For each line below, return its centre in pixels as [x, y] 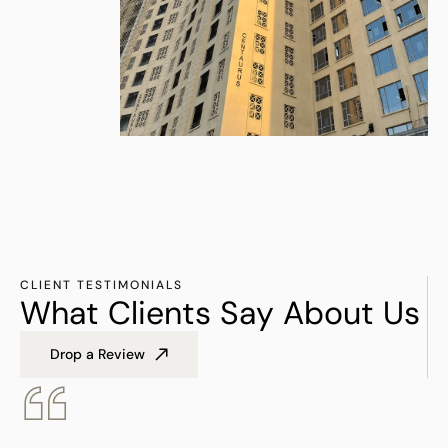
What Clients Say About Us [220, 312]
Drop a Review [97, 353]
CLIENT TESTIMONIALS [101, 284]
